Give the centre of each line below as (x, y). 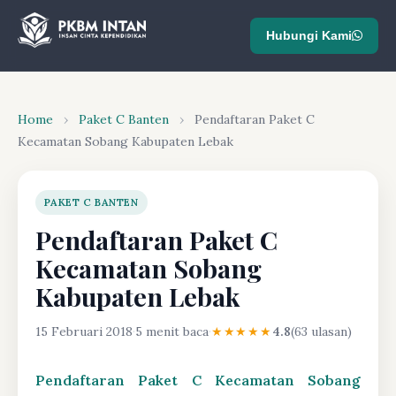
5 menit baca (172, 331)
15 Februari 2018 (84, 331)
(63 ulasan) (321, 331)
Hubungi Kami (309, 35)
